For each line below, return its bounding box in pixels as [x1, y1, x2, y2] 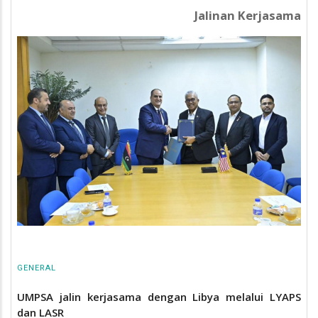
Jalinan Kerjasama [194, 6, 301, 23]
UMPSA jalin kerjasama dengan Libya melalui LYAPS [17, 290, 301, 305]
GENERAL [17, 263, 56, 273]
